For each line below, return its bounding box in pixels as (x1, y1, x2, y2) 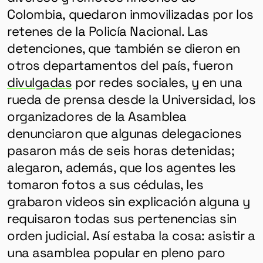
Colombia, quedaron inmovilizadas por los (6, 5, 254, 23)
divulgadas (6, 73, 72, 91)
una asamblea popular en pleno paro (6, 243, 225, 261)
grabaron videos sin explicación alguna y (6, 192, 250, 210)
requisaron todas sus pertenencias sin (6, 209, 237, 227)
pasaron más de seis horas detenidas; (6, 141, 235, 159)
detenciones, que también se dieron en (6, 39, 241, 57)
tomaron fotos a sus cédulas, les (6, 175, 204, 193)
